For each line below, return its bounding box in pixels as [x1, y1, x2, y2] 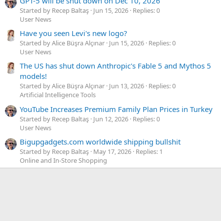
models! [20, 71, 47, 81]
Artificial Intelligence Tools [20, 90, 96, 100]
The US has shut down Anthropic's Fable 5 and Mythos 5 [20, 61, 211, 71]
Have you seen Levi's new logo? [20, 28, 127, 38]
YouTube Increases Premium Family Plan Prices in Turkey [20, 104, 213, 114]
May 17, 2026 [93, 147, 131, 156]
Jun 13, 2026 [109, 81, 144, 91]
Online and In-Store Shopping [20, 155, 107, 165]
